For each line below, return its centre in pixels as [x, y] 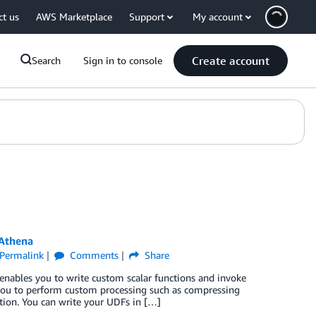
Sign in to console [123, 60]
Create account [231, 61]
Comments [92, 255]
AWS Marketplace [74, 17]
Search [46, 60]
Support [147, 17]
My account [218, 17]
